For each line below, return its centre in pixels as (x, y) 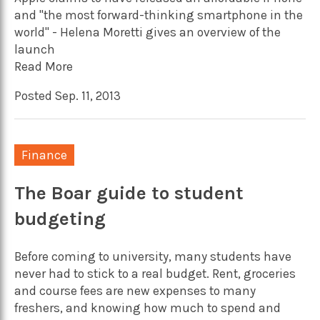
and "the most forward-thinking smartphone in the (159, 15)
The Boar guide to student (129, 194)
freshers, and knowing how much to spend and (147, 308)
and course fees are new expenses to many (135, 291)
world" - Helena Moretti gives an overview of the (147, 32)
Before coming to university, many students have (153, 256)
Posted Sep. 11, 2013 (67, 95)
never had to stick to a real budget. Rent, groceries (155, 274)
